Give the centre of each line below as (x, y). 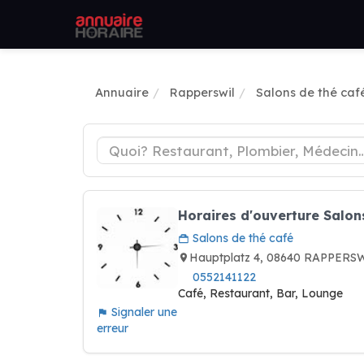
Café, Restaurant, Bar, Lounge (260, 293)
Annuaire (122, 92)
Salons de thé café (241, 238)
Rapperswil (202, 92)
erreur (113, 328)
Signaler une (143, 312)
